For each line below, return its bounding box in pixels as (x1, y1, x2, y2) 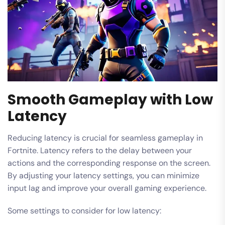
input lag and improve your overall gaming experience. (8, 182, 206, 193)
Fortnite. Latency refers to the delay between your (8, 145, 192, 156)
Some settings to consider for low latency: (8, 205, 161, 216)
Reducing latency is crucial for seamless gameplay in (8, 132, 203, 143)
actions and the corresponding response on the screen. (8, 157, 210, 168)
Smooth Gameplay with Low (8, 89, 213, 109)
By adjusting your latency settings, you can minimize (8, 170, 199, 181)
